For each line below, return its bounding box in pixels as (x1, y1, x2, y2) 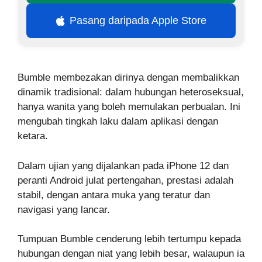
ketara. (18, 130, 48, 142)
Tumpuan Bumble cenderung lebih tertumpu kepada (18, 233, 241, 244)
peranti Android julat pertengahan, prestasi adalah (18, 174, 233, 186)
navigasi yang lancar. (18, 204, 110, 215)
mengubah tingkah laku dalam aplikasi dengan (18, 116, 218, 127)
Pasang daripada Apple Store (69, 15, 206, 26)
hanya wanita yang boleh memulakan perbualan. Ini (18, 101, 240, 112)
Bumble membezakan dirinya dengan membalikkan (18, 72, 239, 83)
